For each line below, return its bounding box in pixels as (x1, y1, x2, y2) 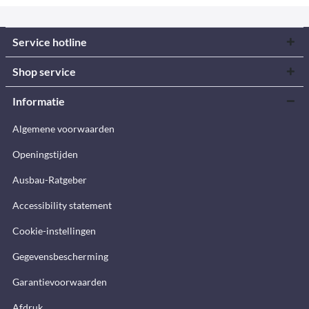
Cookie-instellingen (12, 225, 96, 237)
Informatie (12, 94, 65, 108)
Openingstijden (12, 148, 78, 160)
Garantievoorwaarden (12, 276, 107, 288)
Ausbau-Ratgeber (12, 174, 87, 186)
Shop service (12, 65, 76, 78)
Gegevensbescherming (12, 250, 108, 262)
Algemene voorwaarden (12, 123, 114, 134)
